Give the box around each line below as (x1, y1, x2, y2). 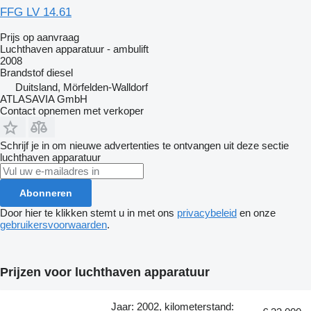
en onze (237, 206, 276, 219)
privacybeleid (177, 206, 237, 219)
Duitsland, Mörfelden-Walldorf (15, 81, 148, 93)
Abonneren (19, 187, 72, 199)
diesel (47, 66, 73, 78)
